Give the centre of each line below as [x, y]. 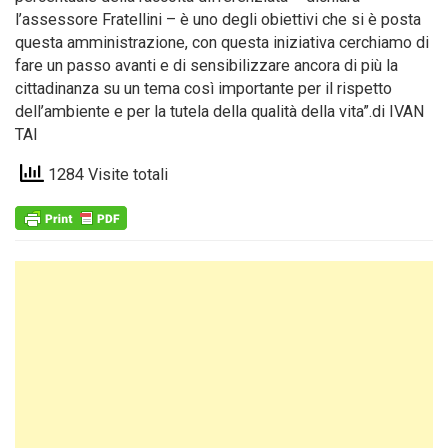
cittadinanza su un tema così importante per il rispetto [203, 88]
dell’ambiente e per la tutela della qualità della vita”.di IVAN [220, 111]
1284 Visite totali [106, 175]
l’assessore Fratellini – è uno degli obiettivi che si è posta [218, 19]
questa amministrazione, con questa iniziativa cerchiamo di [222, 42]
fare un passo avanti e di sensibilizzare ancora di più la [206, 65]
